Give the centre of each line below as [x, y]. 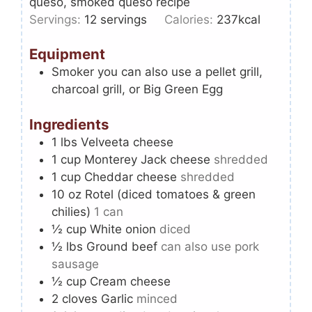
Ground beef [122, 246]
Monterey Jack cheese [147, 159]
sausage [75, 264]
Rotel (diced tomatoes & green [170, 194]
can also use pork [210, 246]
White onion [123, 229]
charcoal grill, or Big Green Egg [137, 89]
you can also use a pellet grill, [180, 72]
